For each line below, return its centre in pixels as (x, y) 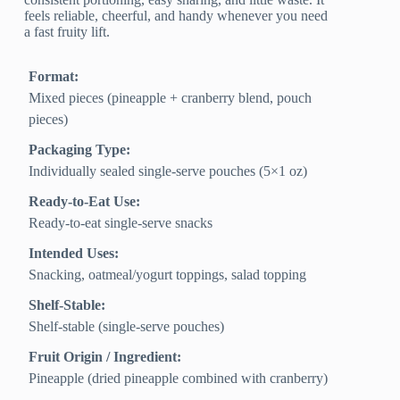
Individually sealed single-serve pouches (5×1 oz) (168, 171)
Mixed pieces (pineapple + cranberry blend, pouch (171, 98)
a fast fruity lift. (67, 32)
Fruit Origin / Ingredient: (105, 357)
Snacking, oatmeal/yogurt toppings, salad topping (168, 275)
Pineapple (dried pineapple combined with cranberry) (179, 379)
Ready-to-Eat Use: (85, 202)
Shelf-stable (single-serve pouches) (127, 327)
